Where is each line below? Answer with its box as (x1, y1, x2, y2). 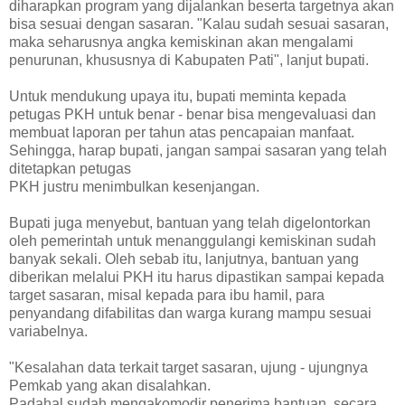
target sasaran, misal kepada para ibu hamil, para (9, 287, 325, 304)
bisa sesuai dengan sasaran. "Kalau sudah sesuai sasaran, (9, 16, 389, 33)
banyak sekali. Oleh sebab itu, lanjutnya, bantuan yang (9, 251, 359, 268)
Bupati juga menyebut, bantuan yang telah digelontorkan (9, 215, 371, 231)
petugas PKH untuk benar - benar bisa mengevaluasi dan (9, 107, 376, 123)
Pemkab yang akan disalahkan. (9, 378, 211, 394)
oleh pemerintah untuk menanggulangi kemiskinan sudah (9, 233, 376, 250)
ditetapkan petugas (9, 161, 131, 177)
